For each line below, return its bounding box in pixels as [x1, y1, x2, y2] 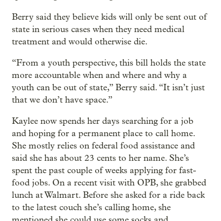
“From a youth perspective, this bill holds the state [12, 57, 206, 68]
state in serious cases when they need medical [12, 24, 184, 35]
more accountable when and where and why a [12, 70, 187, 80]
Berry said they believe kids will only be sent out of [12, 11, 207, 22]
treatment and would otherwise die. [12, 36, 147, 47]
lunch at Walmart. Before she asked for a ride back [12, 189, 205, 200]
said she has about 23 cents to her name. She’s [12, 152, 189, 163]
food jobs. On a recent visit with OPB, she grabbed [12, 177, 206, 188]
